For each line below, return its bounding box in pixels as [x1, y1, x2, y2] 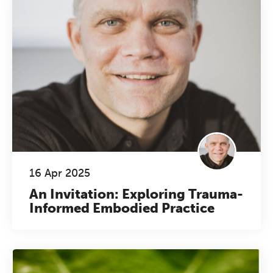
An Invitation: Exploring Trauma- [29, 186, 243, 202]
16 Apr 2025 [29, 166, 90, 180]
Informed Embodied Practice [29, 200, 214, 216]
